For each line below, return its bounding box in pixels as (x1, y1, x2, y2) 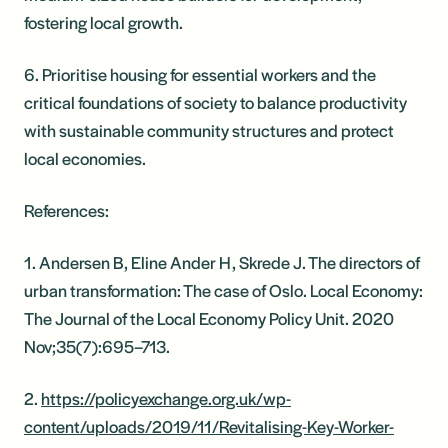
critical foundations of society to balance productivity (24, 89, 407, 114)
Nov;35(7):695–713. (24, 333, 170, 358)
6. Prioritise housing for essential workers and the (24, 61, 376, 86)
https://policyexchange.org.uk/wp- (41, 385, 291, 410)
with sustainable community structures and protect (24, 117, 394, 142)
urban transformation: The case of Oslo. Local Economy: (24, 277, 423, 302)
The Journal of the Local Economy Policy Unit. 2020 (24, 305, 394, 330)
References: (24, 197, 109, 222)
